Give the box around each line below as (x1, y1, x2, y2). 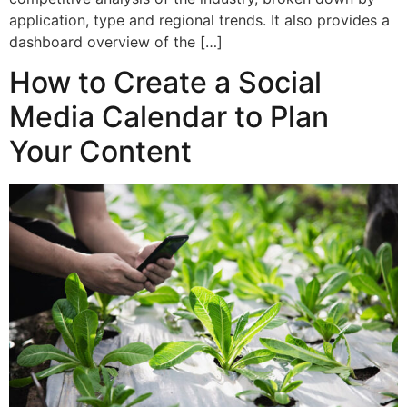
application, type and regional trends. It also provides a (9, 10, 390, 29)
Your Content (9, 134, 192, 170)
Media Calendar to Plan (9, 99, 329, 135)
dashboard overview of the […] (9, 32, 223, 51)
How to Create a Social (9, 65, 322, 101)
